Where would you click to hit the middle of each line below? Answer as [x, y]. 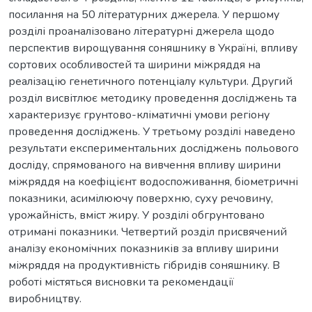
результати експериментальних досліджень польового [154, 148]
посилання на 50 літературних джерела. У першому [144, 14]
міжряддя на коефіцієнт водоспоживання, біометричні [153, 181]
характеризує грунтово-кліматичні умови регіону [139, 115]
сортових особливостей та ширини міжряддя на [134, 64]
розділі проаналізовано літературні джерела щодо [141, 31]
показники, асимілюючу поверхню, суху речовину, [141, 198]
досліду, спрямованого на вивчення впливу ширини [145, 165]
